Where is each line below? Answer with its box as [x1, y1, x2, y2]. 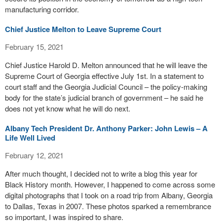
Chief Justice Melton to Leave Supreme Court [5, 24, 161, 35]
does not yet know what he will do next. [5, 103, 130, 113]
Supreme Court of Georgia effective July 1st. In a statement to [5, 71, 204, 81]
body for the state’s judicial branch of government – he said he [5, 92, 203, 103]
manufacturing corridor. [5, 4, 79, 14]
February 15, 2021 [5, 41, 64, 52]
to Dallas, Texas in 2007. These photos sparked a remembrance [5, 201, 211, 211]
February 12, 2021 [5, 150, 64, 160]
